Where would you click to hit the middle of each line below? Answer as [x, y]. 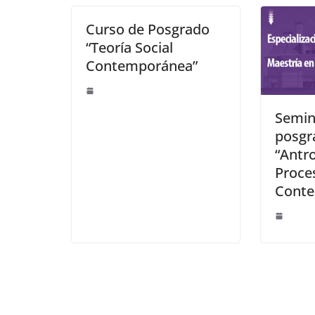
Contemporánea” [142, 65]
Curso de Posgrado [148, 29]
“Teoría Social [129, 47]
